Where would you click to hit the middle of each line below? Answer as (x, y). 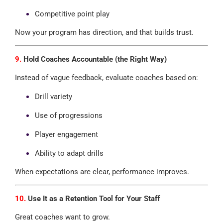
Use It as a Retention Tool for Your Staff (93, 198)
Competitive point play (72, 14)
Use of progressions (68, 115)
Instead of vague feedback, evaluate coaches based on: (106, 77)
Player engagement (66, 134)
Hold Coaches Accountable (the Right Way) (94, 59)
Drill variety (53, 96)
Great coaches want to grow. (62, 217)
